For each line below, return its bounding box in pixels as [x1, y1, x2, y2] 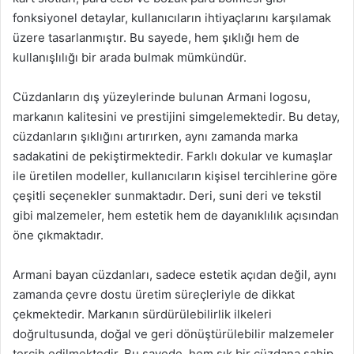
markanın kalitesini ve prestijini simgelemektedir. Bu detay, [13, 108, 340, 124]
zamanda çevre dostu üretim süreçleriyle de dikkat [13, 286, 295, 302]
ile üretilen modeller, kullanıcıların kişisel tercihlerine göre [13, 168, 337, 183]
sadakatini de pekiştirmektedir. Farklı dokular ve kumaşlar [13, 148, 333, 164]
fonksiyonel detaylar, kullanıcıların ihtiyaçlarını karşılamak [13, 9, 331, 25]
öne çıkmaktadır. [13, 227, 104, 243]
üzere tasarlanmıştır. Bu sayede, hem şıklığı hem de [13, 29, 299, 45]
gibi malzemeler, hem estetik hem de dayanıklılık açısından [13, 207, 339, 223]
